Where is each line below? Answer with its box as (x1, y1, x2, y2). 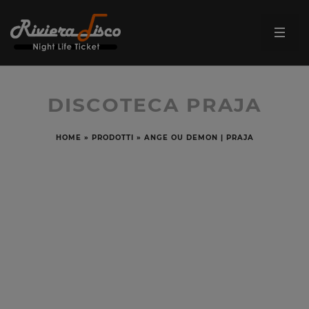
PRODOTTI (91, 133, 134, 142)
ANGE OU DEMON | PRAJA (143, 133, 254, 142)
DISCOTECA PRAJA (48, 93, 261, 117)
